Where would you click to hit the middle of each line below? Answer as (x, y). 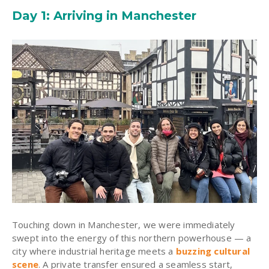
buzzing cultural (213, 251)
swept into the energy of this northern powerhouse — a (132, 237)
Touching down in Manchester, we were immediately (124, 224)
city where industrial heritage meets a (94, 251)
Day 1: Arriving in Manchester (106, 15)
